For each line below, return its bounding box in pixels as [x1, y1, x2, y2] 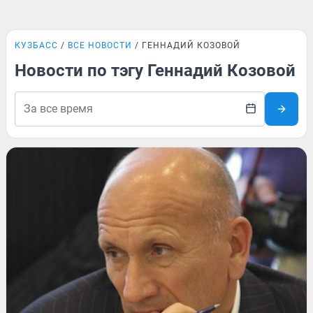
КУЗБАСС [15, 41, 58, 50]
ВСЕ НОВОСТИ [68, 41, 132, 50]
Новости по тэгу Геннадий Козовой [15, 61, 296, 80]
